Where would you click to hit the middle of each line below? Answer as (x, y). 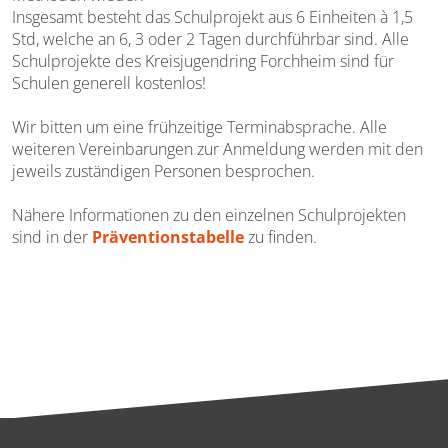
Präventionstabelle (168, 237)
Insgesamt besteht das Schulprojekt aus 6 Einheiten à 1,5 (212, 17)
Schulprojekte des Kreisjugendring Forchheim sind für (203, 61)
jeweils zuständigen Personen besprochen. (163, 171)
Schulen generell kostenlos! (109, 83)
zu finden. (280, 237)
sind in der (52, 237)
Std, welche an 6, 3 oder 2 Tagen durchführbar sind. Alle (210, 39)
